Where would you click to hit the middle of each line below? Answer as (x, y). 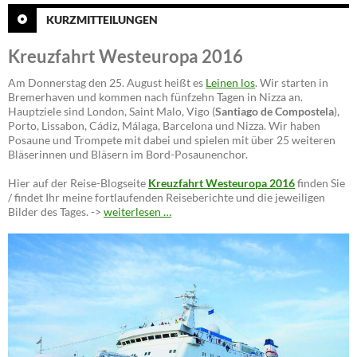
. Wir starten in (292, 83)
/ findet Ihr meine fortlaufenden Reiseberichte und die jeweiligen (167, 198)
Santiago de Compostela (275, 112)
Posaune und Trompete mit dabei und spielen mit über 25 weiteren (172, 140)
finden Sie (320, 183)
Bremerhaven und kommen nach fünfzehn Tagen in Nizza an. (155, 97)
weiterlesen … (137, 212)
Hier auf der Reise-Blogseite (78, 183)
